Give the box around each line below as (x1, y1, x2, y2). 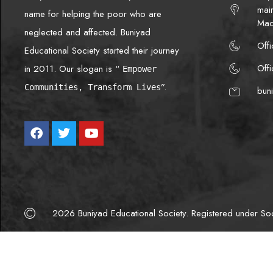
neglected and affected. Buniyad (24, 26, 151, 39)
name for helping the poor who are (24, 7, 161, 21)
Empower (122, 64, 157, 74)
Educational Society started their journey (24, 44, 179, 57)
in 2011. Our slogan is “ (24, 62, 122, 76)
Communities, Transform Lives (24, 82, 161, 92)
